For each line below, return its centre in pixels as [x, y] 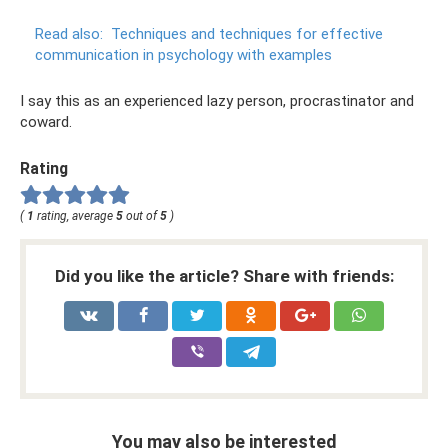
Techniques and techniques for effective [247, 34]
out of [141, 215]
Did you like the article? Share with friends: [224, 275]
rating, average [75, 215]
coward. [46, 122]
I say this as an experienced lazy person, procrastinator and [217, 101]
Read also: [69, 34]
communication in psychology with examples [183, 55]
